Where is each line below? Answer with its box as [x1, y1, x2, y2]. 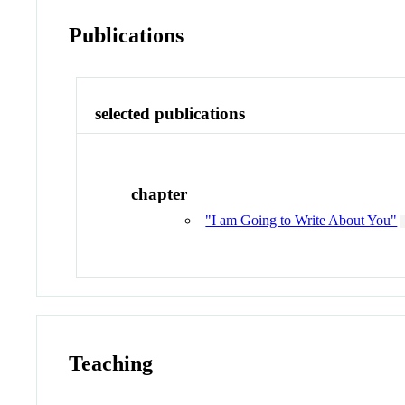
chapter [131, 184, 188, 204]
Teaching [69, 352, 154, 376]
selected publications [95, 103, 246, 123]
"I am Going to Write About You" [205, 212, 398, 229]
